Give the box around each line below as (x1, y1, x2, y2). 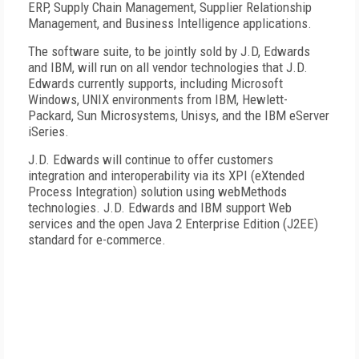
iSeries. (28, 123, 69, 139)
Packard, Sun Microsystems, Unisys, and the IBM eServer (28, 107, 329, 123)
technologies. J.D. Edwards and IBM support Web (28, 200, 292, 216)
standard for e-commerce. (28, 232, 166, 248)
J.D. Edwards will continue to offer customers (28, 151, 273, 167)
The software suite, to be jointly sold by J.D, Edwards (28, 43, 310, 59)
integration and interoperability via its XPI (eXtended (28, 167, 305, 184)
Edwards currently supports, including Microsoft (28, 75, 283, 91)
